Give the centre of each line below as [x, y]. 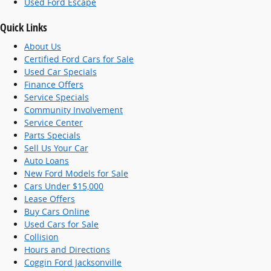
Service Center [54, 122]
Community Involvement [73, 110]
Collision [41, 237]
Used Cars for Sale [61, 224]
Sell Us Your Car [56, 148]
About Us [43, 46]
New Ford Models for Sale [76, 173]
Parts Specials [52, 135]
